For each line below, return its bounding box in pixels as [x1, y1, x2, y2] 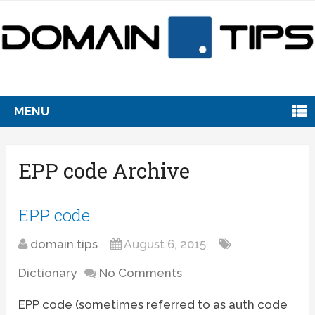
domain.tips [30, 236, 98, 251]
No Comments [99, 265, 183, 280]
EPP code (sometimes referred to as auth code [18, 297, 288, 311]
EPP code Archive [18, 157, 191, 184]
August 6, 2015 [124, 236, 207, 251]
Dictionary [18, 265, 77, 280]
